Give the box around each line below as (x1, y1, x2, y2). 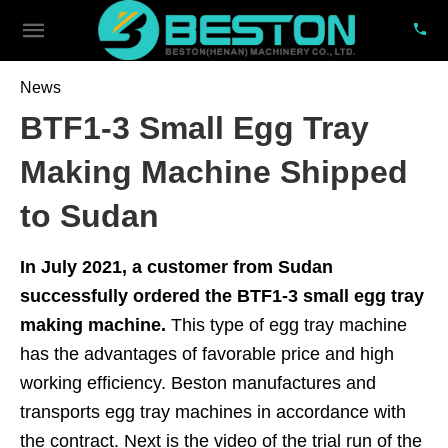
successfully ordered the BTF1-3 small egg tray (20, 286, 424, 306)
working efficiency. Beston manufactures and (20, 373, 376, 393)
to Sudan (20, 198, 159, 234)
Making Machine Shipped (20, 154, 408, 190)
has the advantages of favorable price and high (20, 344, 394, 364)
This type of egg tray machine (171, 315, 407, 335)
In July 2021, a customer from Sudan (20, 257, 333, 277)
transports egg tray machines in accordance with (20, 402, 406, 422)
